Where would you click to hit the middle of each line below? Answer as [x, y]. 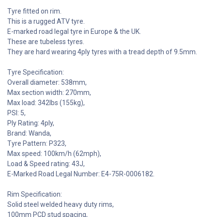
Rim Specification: [35, 194]
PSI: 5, [16, 113]
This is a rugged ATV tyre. [47, 21]
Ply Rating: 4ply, [31, 123]
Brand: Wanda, [29, 133]
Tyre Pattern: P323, [37, 143]
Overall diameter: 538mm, [47, 82]
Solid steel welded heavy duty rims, [61, 204]
